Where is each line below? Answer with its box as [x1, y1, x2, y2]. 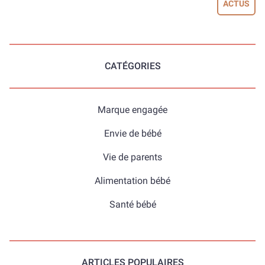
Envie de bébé [104, 128, 161, 139]
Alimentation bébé [95, 175, 170, 186]
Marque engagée [98, 104, 167, 115]
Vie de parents [103, 151, 162, 163]
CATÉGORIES [104, 60, 161, 72]
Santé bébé [109, 199, 156, 210]
